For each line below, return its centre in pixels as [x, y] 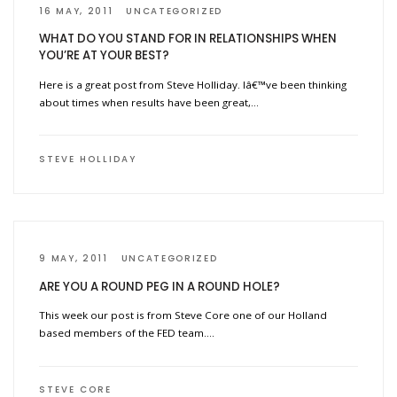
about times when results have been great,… [149, 102]
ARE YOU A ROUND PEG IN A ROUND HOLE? [160, 286]
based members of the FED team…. [127, 333]
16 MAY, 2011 [76, 12]
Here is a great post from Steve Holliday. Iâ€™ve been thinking [193, 84]
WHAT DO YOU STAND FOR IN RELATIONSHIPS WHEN [188, 39]
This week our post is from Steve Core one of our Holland [183, 315]
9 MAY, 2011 [74, 259]
